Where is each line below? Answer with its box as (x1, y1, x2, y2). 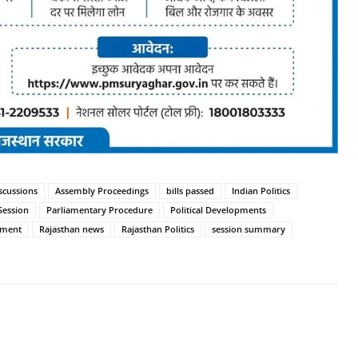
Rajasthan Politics (121, 223, 194, 235)
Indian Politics (231, 185, 290, 197)
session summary (211, 223, 285, 235)
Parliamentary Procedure (46, 204, 153, 216)
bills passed (165, 185, 214, 197)
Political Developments (169, 204, 266, 216)
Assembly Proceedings (54, 185, 149, 197)
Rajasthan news (38, 223, 104, 235)
